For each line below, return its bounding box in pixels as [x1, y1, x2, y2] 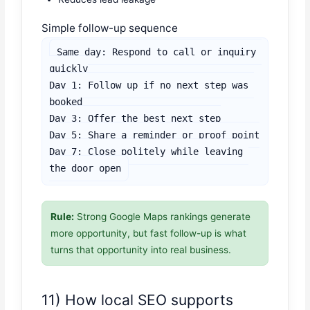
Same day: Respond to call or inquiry [57, 46, 257, 58]
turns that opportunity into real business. [51, 244, 232, 256]
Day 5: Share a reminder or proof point [49, 129, 260, 141]
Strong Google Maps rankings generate [74, 211, 251, 223]
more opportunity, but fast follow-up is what [51, 228, 247, 239]
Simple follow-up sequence [42, 21, 179, 35]
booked [49, 96, 83, 108]
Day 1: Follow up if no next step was [49, 80, 249, 91]
